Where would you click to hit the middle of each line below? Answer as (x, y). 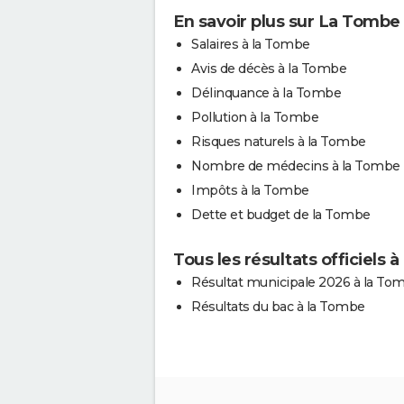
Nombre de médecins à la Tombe (296, 165)
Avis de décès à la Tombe (269, 68)
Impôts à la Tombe (250, 190)
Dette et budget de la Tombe (281, 214)
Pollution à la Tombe (255, 117)
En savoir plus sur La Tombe (287, 21)
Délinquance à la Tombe (266, 92)
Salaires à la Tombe (251, 44)
